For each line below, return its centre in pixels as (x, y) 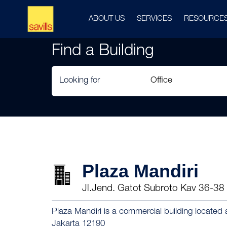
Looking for (80, 81)
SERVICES (154, 19)
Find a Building (103, 52)
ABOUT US (107, 19)
